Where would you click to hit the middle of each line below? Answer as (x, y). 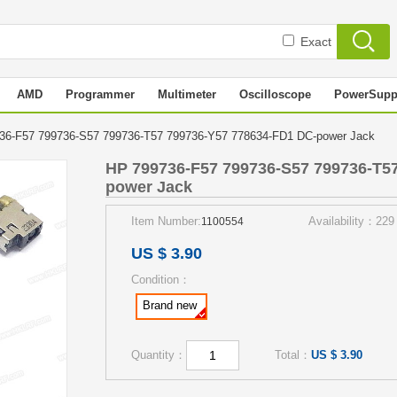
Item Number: (166, 221)
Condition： (161, 280)
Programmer (100, 94)
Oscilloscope (275, 94)
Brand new (170, 305)
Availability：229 (351, 221)
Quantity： (159, 355)
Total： (293, 355)
